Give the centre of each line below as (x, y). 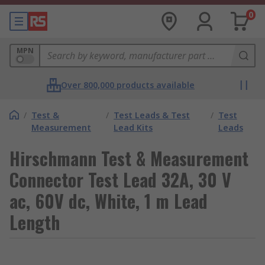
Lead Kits (133, 127)
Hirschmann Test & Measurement (129, 158)
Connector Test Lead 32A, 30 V (120, 180)
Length (35, 222)
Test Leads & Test (152, 115)
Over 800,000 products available (128, 85)
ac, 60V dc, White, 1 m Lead (109, 201)
